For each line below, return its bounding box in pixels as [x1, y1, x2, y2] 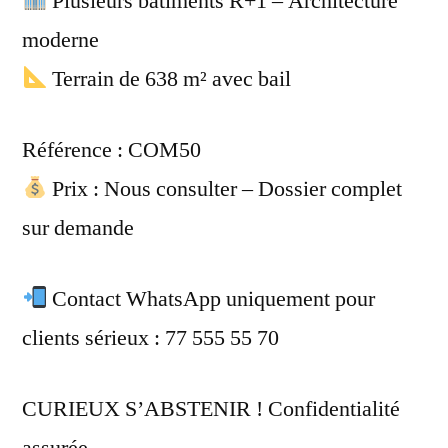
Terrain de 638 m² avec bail [47, 64, 292, 93]
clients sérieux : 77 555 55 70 [22, 323, 279, 352]
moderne [22, 25, 99, 54]
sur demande [22, 213, 134, 242]
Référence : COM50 [22, 135, 201, 164]
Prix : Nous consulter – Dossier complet [47, 174, 403, 203]
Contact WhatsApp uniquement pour [47, 284, 376, 313]
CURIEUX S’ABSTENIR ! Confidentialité [22, 394, 400, 423]
